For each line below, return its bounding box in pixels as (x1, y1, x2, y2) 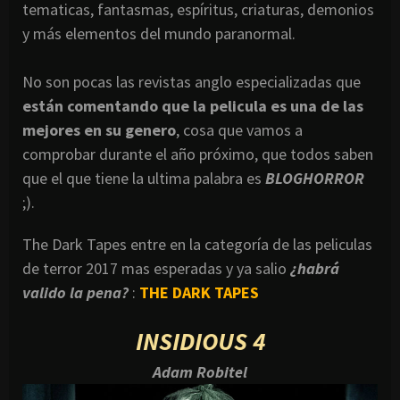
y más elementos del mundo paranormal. (22, 23, 296, 45)
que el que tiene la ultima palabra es (22, 168, 265, 189)
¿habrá (290, 258, 339, 279)
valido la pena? (22, 282, 129, 304)
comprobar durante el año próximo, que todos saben (22, 144, 373, 165)
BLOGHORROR (265, 168, 364, 189)
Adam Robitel (153, 362, 247, 383)
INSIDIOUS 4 (135, 325, 265, 358)
